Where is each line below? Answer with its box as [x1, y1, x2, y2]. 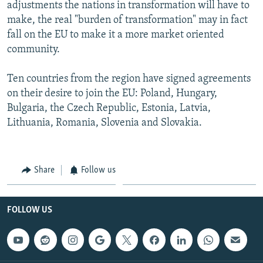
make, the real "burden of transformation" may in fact [7, 14, 248, 26]
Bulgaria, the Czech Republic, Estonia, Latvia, [7, 102, 211, 114]
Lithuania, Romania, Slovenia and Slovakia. [7, 117, 202, 129]
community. [7, 43, 60, 55]
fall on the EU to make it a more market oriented [7, 29, 224, 41]
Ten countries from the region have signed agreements [7, 73, 251, 85]
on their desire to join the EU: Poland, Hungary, [7, 87, 217, 99]
